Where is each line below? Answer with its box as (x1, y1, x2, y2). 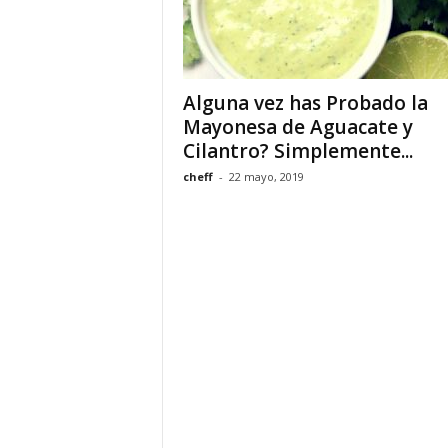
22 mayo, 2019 (228, 169, 304, 184)
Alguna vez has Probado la (182, 90, 428, 116)
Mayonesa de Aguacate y (182, 114, 413, 140)
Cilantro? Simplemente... (182, 138, 413, 164)
